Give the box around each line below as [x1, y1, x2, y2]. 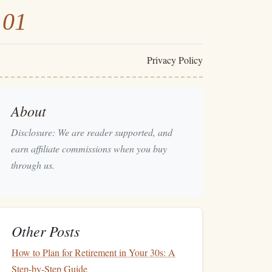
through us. [11, 158, 55, 171]
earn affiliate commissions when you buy [11, 142, 167, 155]
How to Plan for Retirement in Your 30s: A [12, 246, 175, 259]
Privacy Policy [146, 53, 203, 66]
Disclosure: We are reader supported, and [11, 126, 172, 138]
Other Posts [12, 221, 80, 240]
